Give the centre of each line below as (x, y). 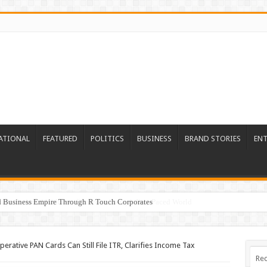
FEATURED (60, 139)
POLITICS (107, 139)
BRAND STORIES (212, 139)
